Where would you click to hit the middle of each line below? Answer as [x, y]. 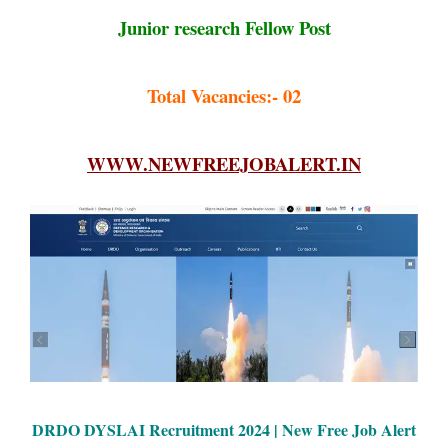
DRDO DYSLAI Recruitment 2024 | [157, 429]
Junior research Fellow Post [224, 28]
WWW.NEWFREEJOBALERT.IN [224, 164]
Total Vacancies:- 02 [224, 96]
